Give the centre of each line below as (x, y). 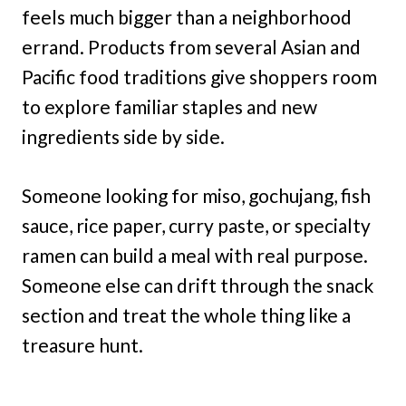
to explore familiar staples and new (169, 107)
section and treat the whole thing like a (186, 315)
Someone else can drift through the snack (198, 285)
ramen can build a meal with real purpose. (195, 256)
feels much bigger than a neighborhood (187, 17)
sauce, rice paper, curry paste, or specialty (196, 226)
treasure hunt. (82, 345)
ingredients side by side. (123, 137)
